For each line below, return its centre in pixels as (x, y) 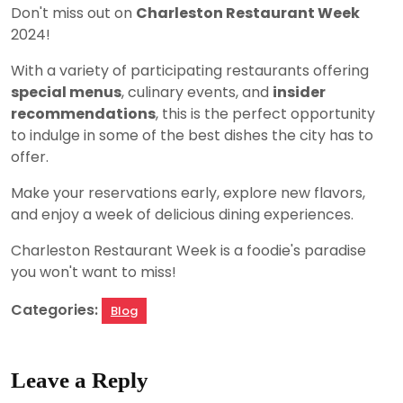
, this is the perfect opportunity (265, 113)
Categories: (54, 309)
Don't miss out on (73, 13)
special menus (66, 92)
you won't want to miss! (94, 272)
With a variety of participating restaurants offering (190, 70)
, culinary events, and (197, 92)
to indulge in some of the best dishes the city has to (192, 135)
